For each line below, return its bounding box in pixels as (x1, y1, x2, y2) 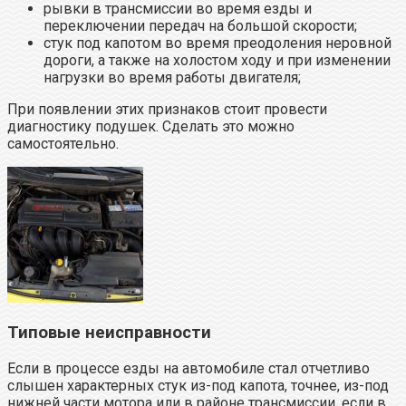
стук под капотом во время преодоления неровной (43, 34, 391, 52)
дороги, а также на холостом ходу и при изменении (43, 51, 391, 69)
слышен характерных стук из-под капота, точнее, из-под (7, 377, 389, 394)
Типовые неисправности (7, 323, 211, 343)
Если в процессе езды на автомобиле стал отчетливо (7, 360, 370, 377)
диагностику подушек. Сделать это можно (7, 117, 295, 135)
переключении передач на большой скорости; (43, 16, 357, 34)
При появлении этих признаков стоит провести (7, 100, 327, 118)
